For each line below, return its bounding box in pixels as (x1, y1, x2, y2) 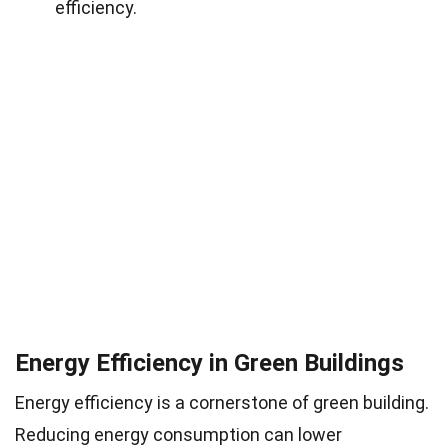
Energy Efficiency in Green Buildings (15, 348, 404, 377)
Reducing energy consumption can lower (15, 423, 342, 445)
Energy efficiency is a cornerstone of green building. (15, 391, 429, 413)
